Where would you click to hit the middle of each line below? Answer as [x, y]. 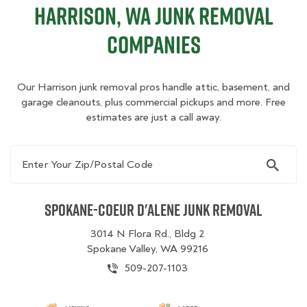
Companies [153, 45]
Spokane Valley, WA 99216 [147, 249]
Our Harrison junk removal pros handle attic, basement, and [153, 87]
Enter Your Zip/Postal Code [79, 152]
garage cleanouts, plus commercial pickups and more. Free [153, 102]
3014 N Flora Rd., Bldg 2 [147, 234]
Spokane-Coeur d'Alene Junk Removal [153, 210]
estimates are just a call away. [153, 117]
